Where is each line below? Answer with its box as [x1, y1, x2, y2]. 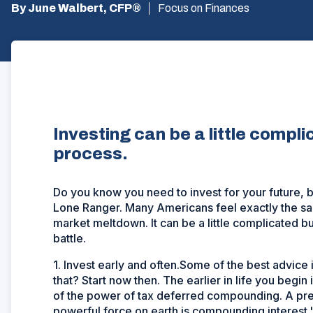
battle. [53, 231, 86, 245]
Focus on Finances [158, 2, 249, 14]
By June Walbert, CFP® [11, 2, 141, 14]
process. [53, 145, 128, 163]
